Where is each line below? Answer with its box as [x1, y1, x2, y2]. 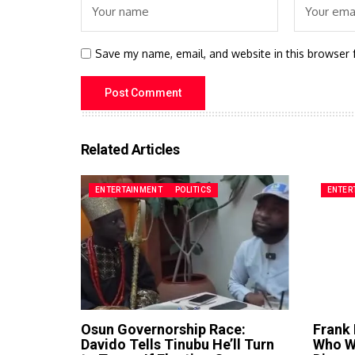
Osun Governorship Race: [81, 321, 246, 338]
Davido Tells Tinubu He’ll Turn [81, 336, 274, 353]
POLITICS [174, 185, 212, 194]
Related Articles [81, 140, 180, 158]
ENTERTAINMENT [95, 185, 162, 194]
